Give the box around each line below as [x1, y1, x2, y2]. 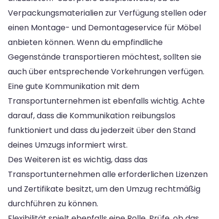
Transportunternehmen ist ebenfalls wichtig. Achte [8, 95, 205, 107]
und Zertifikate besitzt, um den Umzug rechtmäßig [8, 183, 200, 195]
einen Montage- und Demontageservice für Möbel [8, 22, 201, 33]
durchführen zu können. [8, 197, 98, 209]
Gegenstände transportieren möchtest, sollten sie [8, 51, 201, 63]
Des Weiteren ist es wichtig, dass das [8, 153, 148, 165]
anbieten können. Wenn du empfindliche [8, 36, 163, 48]
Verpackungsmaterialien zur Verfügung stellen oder [8, 7, 207, 19]
